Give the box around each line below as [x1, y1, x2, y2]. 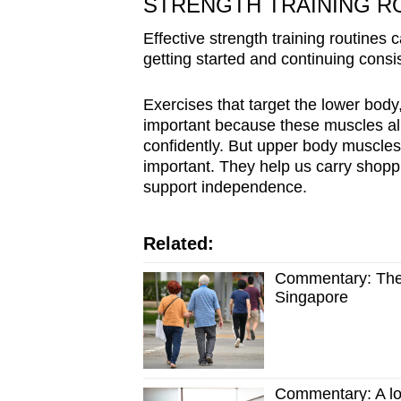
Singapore [275, 287, 349, 306]
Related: [142, 233, 214, 253]
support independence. [142, 177, 307, 196]
